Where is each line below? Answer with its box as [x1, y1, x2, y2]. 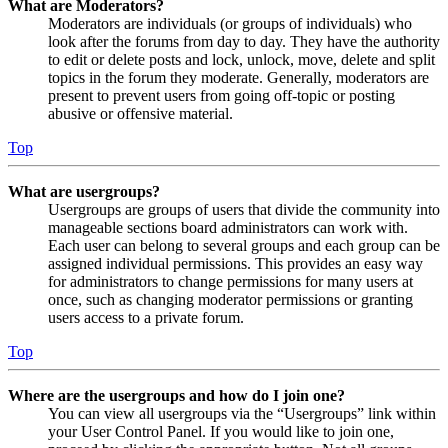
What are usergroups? [8, 183, 160, 201]
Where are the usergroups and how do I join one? [8, 387, 345, 405]
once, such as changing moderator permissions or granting [48, 291, 413, 309]
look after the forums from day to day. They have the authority [48, 33, 440, 51]
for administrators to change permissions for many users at [48, 273, 413, 291]
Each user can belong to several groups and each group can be [48, 237, 440, 255]
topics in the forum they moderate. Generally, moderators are [48, 69, 429, 87]
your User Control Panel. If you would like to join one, [48, 423, 394, 441]
